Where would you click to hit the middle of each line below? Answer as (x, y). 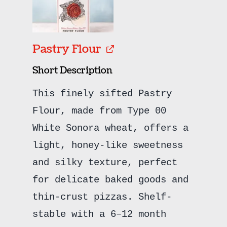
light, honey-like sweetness (107, 145)
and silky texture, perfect (105, 162)
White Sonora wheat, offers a (110, 128)
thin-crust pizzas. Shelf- (102, 197)
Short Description (72, 70)
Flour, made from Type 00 (99, 111)
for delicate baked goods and (110, 180)
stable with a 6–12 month (99, 214)
